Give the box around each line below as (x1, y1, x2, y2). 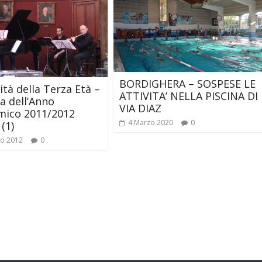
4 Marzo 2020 (128, 117, 173, 127)
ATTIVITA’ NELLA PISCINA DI (119, 88, 258, 103)
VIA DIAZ (119, 101, 161, 115)
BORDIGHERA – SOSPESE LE (119, 76, 256, 91)
